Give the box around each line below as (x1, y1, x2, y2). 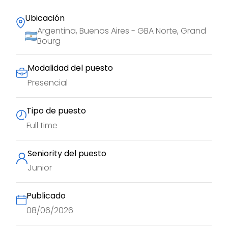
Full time (26, 119, 58, 131)
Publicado (26, 190, 66, 202)
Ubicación (25, 12, 65, 24)
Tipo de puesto (26, 104, 86, 117)
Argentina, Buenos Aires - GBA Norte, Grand (37, 25, 206, 37)
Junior (27, 162, 52, 174)
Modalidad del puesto (27, 62, 113, 74)
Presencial (27, 76, 68, 89)
